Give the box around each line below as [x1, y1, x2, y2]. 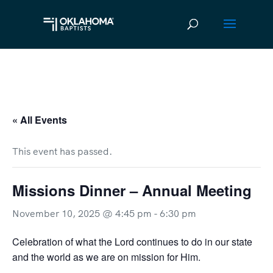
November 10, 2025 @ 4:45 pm [12, 207, 152, 219]
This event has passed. [12, 145, 112, 157]
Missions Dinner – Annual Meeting [12, 180, 252, 200]
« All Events [12, 113, 67, 127]
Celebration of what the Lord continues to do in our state [12, 235, 252, 249]
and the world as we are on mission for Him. [12, 250, 200, 264]
